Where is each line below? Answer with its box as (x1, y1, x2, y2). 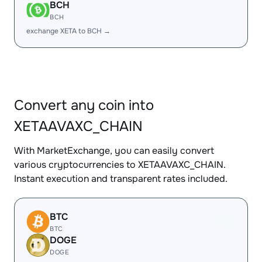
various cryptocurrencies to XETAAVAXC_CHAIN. (14, 158, 226, 171)
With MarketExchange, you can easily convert (14, 144, 214, 157)
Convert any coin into (14, 96, 154, 114)
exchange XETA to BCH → (26, 26, 111, 36)
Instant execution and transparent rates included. (14, 173, 227, 185)
